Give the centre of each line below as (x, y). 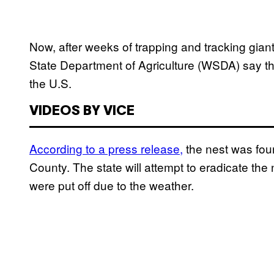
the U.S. (50, 83)
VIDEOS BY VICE (82, 112)
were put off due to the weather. (112, 185)
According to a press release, (106, 149)
